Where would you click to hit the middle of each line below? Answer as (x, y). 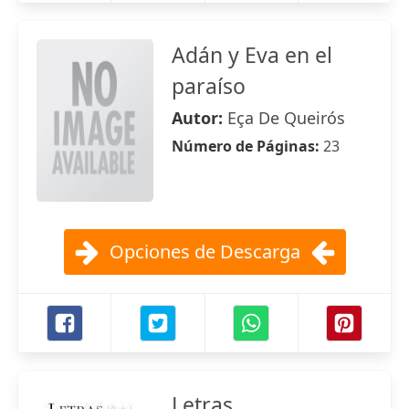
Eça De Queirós (286, 118)
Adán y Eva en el (252, 55)
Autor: (199, 118)
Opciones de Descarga (204, 252)
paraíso (209, 86)
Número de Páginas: (247, 146)
